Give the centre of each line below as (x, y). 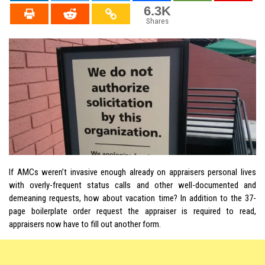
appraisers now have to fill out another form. (85, 224)
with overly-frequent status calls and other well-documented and (132, 185)
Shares (157, 21)
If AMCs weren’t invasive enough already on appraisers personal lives (132, 172)
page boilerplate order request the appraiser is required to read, (132, 211)
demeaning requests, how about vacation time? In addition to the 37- (132, 198)
